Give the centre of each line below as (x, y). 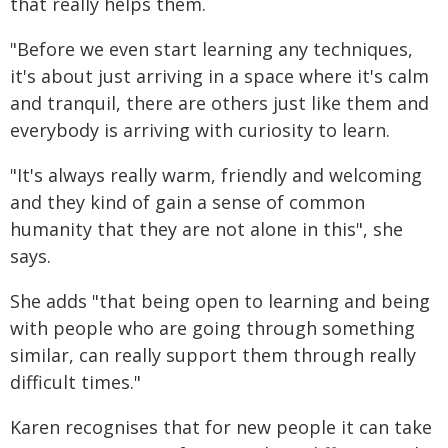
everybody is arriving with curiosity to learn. (200, 130)
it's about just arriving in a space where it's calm (219, 76)
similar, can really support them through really (213, 355)
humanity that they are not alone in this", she (206, 229)
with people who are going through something (212, 328)
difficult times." (75, 382)
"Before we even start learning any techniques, (211, 49)
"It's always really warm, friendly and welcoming (216, 175)
